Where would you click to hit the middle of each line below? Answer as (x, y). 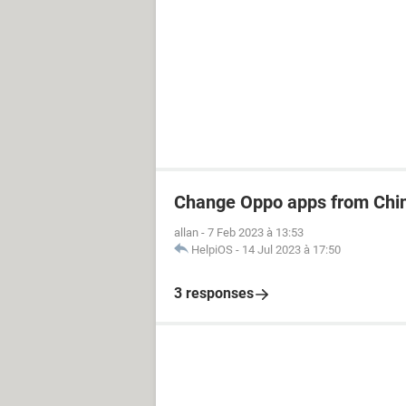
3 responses (214, 293)
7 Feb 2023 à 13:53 (256, 232)
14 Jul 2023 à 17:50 (291, 250)
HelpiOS (212, 250)
